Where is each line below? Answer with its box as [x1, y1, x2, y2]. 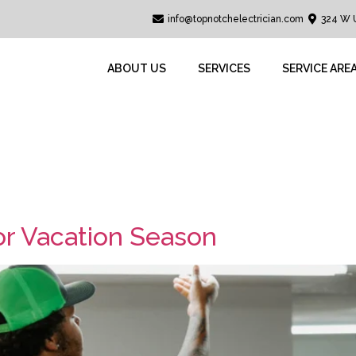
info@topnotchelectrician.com [167, 14, 304, 25]
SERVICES [197, 62, 250, 75]
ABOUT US [106, 62, 166, 75]
